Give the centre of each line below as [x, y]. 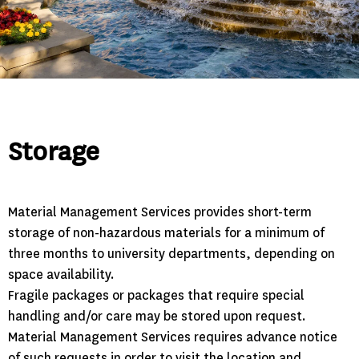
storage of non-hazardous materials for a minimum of [166, 233]
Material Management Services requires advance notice [173, 337]
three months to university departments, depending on [171, 254]
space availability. [61, 275]
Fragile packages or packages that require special [156, 296]
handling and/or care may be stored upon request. [157, 317]
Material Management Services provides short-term [160, 212]
